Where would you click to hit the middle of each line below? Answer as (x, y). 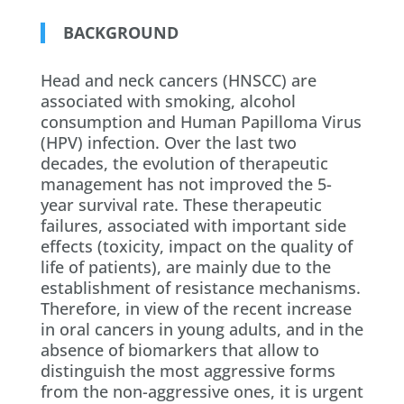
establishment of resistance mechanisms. (200, 287)
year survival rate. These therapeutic (181, 204)
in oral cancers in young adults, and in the (202, 329)
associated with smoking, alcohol (168, 101)
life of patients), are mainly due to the (185, 266)
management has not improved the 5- (186, 184)
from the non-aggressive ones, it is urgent (202, 391)
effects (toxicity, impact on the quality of (196, 246)
